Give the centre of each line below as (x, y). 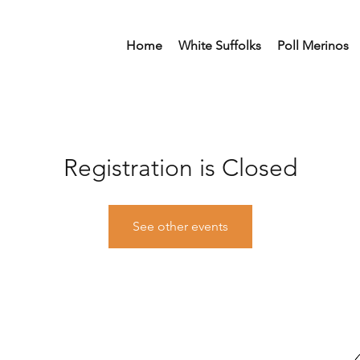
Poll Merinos (313, 45)
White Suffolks (220, 45)
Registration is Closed (180, 168)
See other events (180, 226)
